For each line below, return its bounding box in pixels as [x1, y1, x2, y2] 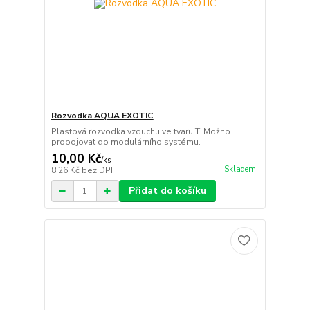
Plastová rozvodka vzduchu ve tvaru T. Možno [51, 126, 230, 138]
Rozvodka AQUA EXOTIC [51, 110, 154, 122]
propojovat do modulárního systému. [51, 136, 201, 148]
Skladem [224, 163, 256, 174]
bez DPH [81, 165, 117, 176]
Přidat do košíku [128, 184, 206, 198]
